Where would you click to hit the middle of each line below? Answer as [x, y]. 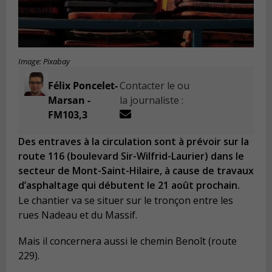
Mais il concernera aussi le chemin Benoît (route [127, 241]
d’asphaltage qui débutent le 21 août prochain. [129, 185]
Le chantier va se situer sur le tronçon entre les [126, 200]
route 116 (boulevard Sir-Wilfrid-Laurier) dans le [131, 156]
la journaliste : [152, 100]
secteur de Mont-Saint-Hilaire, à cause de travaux [136, 171]
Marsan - [69, 100]
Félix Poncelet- [83, 86]
